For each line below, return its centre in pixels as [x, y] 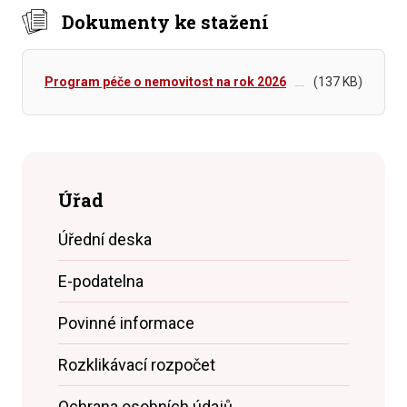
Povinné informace [126, 323]
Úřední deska [105, 239]
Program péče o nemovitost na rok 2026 [165, 82]
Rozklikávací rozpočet [137, 365]
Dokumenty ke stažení [165, 22]
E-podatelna [101, 281]
